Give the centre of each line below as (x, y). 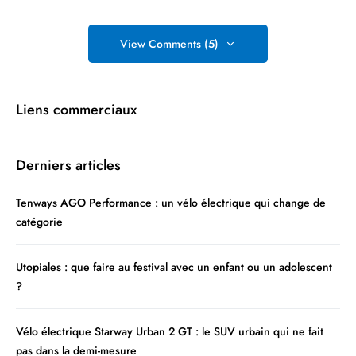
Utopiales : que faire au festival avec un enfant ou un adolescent (174, 267)
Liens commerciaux (76, 110)
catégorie (39, 222)
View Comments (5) (169, 44)
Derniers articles (68, 166)
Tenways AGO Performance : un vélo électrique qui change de (171, 203)
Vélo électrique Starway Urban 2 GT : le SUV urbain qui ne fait (170, 332)
